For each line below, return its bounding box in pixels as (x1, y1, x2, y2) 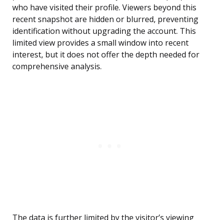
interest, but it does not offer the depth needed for (12, 49, 199, 60)
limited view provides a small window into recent (12, 37, 189, 49)
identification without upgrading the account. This (12, 26, 196, 37)
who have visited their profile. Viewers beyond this (12, 2, 196, 13)
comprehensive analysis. (12, 61, 102, 72)
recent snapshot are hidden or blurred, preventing (12, 14, 198, 25)
